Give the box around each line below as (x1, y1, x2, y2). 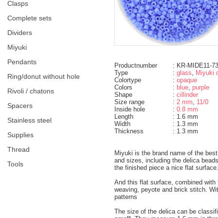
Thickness (114, 127, 144, 135)
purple (192, 83, 209, 91)
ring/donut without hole (12, 72, 80, 80)
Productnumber (114, 61, 157, 69)
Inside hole (114, 105, 145, 113)
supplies (12, 130, 34, 139)
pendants (12, 57, 36, 66)
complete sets (12, 14, 52, 22)
